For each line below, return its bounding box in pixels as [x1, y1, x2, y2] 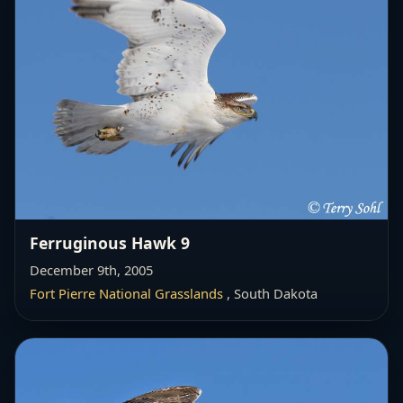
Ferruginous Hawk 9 [30, 232, 190, 255]
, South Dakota [223, 284, 318, 303]
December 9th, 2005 [30, 261, 153, 280]
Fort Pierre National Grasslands [30, 284, 223, 303]
